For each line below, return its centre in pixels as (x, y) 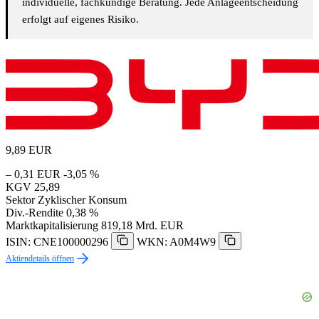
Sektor (20, 200)
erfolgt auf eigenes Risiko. (80, 20)
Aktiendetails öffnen (40, 259)
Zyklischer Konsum (82, 200)
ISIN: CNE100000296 (57, 242)
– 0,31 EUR (33, 174)
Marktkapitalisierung (52, 226)
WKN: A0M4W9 (176, 242)
